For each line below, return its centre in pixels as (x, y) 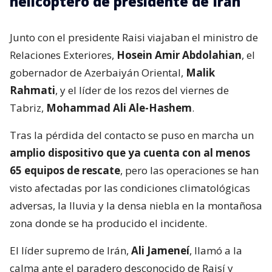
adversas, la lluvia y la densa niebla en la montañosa (136, 205)
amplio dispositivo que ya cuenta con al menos (130, 152)
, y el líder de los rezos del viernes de (142, 90)
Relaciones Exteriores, (63, 55)
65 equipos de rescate (65, 170)
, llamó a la (216, 250)
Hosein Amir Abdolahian (179, 55)
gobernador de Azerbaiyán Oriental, (98, 72)
